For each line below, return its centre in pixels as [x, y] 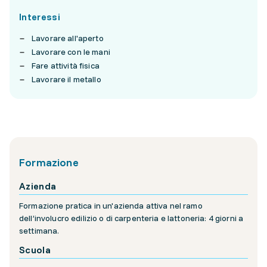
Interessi [40, 17]
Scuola [35, 250]
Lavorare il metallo [66, 80]
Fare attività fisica [66, 66]
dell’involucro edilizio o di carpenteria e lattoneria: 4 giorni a [131, 218]
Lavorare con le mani [71, 52]
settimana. [39, 231]
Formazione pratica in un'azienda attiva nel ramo [111, 206]
